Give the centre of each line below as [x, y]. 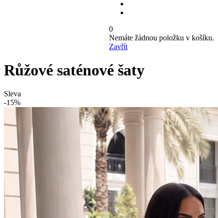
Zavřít [118, 46]
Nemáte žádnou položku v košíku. [162, 37]
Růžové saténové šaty [74, 70]
